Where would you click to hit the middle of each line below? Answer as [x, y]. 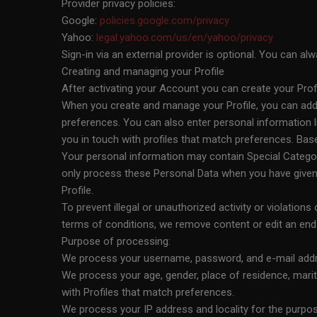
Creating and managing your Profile [143, 71]
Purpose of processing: [116, 241]
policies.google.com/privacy [165, 21]
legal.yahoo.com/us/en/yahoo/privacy [185, 38]
